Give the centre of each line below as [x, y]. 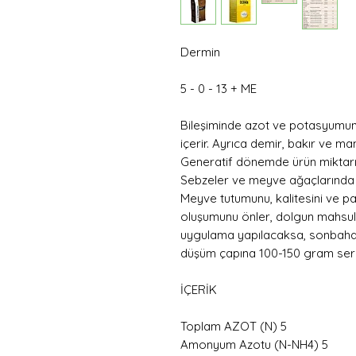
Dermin [200, 52]
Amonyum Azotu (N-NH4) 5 [254, 345]
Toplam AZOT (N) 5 [234, 327]
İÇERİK [199, 290]
